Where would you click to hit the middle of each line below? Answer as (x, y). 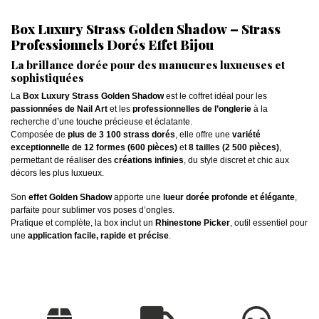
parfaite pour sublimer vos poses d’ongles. (93, 210)
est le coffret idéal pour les (215, 96)
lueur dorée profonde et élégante (229, 197)
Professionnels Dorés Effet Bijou (112, 44)
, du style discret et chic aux (236, 160)
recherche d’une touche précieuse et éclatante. (101, 121)
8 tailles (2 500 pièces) (234, 147)
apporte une (137, 197)
